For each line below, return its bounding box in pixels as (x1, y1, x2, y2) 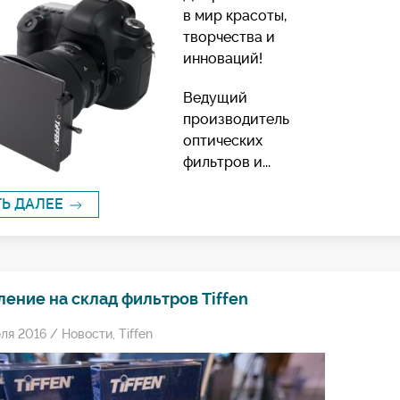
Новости (61, 326, 112, 341)
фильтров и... (182, 153, 271, 171)
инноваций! (182, 49, 262, 67)
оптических (182, 131, 262, 149)
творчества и (182, 28, 275, 46)
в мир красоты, (182, 6, 287, 24)
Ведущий (182, 88, 247, 106)
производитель (182, 110, 289, 128)
